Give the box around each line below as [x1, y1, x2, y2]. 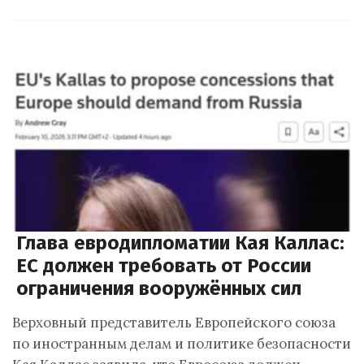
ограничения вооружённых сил [16, 277, 301, 300]
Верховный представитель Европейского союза [12, 314, 336, 331]
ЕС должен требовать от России [16, 254, 311, 277]
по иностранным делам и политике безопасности [12, 335, 351, 353]
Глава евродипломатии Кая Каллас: [16, 232, 344, 254]
